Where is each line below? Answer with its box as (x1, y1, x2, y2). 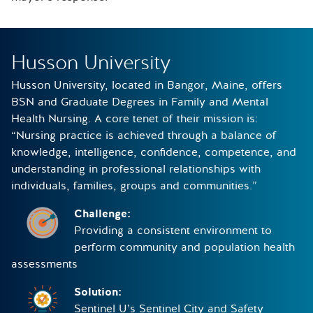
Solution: (74, 284, 125, 300)
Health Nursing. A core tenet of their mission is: (11, 110, 258, 126)
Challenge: (74, 205, 134, 221)
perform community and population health (74, 239, 295, 255)
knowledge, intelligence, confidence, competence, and (11, 144, 296, 160)
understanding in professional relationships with (11, 161, 261, 177)
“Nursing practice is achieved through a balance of (11, 127, 277, 143)
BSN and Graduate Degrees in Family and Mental (11, 94, 268, 110)
